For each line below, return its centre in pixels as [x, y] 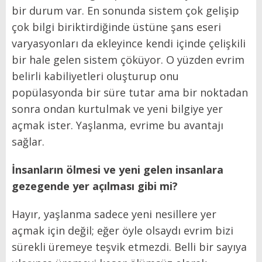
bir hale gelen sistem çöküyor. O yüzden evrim [128, 60]
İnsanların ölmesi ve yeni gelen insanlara [118, 170]
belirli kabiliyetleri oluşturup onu [95, 76]
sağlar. [28, 142]
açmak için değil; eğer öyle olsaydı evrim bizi [123, 231]
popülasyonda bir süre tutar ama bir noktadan [130, 93]
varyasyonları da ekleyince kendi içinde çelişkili [129, 44]
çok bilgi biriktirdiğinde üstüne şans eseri [116, 27]
